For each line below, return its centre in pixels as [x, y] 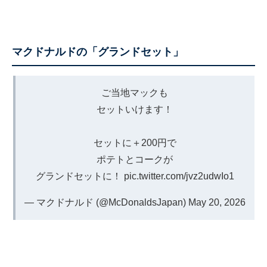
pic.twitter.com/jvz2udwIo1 [179, 176]
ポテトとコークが [135, 160]
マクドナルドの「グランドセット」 [98, 52]
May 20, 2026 [217, 203]
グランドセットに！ [80, 176]
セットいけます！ [135, 110]
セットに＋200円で [135, 143]
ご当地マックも [135, 93]
